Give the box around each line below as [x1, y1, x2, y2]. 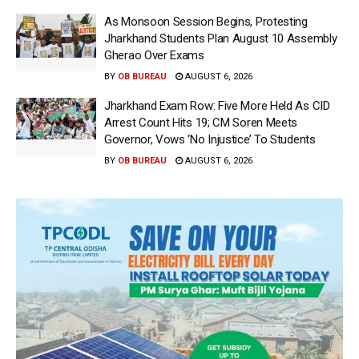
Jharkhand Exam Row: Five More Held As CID [104, 99, 330, 114]
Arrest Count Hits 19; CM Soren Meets [104, 115, 298, 131]
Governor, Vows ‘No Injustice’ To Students [104, 132, 316, 147]
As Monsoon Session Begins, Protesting [104, 14, 308, 30]
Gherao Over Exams [104, 48, 204, 63]
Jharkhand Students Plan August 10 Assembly [104, 31, 337, 46]
